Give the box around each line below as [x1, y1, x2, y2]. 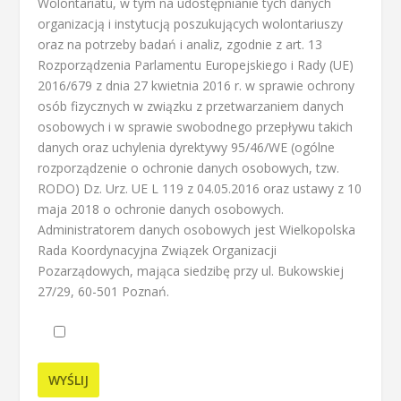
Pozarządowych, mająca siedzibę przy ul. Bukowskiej [38, 262, 345, 280]
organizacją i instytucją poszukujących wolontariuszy [38, 15, 344, 33]
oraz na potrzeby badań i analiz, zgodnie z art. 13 [38, 36, 323, 54]
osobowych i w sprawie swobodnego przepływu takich [38, 118, 354, 136]
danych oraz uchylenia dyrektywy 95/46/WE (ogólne [38, 139, 336, 157]
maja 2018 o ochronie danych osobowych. [38, 200, 285, 218]
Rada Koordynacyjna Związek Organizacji [38, 242, 277, 260]
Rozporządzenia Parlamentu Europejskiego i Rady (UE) [38, 56, 354, 74]
